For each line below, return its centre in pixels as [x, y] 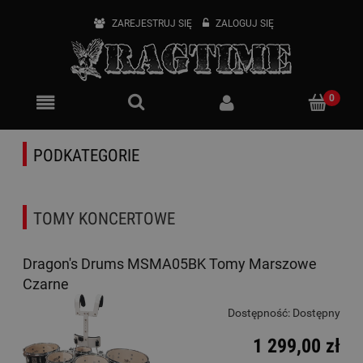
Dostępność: [259, 313]
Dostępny [316, 313]
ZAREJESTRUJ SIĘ [152, 23]
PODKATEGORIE [86, 156]
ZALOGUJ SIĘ [244, 23]
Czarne [46, 284]
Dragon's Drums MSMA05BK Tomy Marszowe [170, 264]
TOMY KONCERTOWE [104, 219]
